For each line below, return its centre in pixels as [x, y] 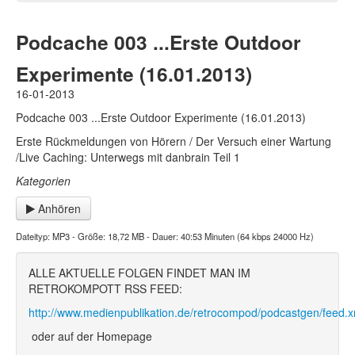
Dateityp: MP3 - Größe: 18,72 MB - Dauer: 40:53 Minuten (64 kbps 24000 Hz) [165, 236]
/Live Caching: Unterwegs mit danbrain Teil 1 [128, 157]
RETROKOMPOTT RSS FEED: [105, 288]
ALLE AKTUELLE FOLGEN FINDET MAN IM [139, 273]
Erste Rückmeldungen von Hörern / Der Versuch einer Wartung [174, 141]
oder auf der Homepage [90, 336]
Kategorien [43, 181]
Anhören [58, 208]
